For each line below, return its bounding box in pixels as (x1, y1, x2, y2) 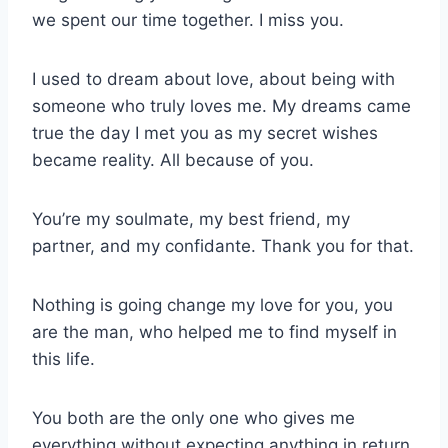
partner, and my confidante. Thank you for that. (32, 235, 414, 256)
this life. (32, 348, 95, 369)
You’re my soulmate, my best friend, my (32, 208, 350, 229)
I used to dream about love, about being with (32, 68, 395, 89)
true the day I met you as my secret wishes (32, 122, 378, 143)
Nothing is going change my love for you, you (32, 294, 393, 315)
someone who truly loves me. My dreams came (32, 95, 411, 116)
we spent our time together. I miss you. (32, 9, 344, 30)
